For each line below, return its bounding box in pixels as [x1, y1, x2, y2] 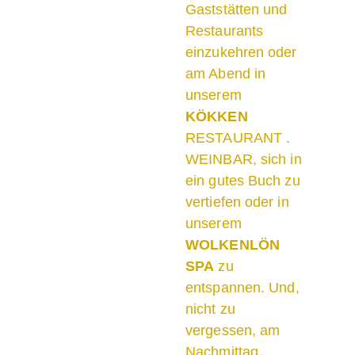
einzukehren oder [185, 44, 297, 61]
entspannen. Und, [185, 280, 300, 296]
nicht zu [185, 301, 235, 318]
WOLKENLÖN [185, 237, 280, 254]
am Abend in [185, 66, 266, 82]
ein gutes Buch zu [185, 173, 300, 189]
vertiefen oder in [185, 194, 289, 211]
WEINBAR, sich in [185, 151, 302, 168]
